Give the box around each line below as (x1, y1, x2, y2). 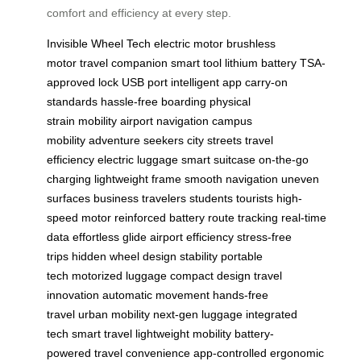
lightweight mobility (135, 326, 231, 340)
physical (210, 94, 251, 108)
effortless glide (73, 230, 147, 243)
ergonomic (270, 346, 324, 359)
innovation (47, 288, 99, 301)
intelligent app (171, 75, 242, 89)
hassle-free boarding (101, 94, 206, 108)
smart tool (171, 56, 222, 69)
